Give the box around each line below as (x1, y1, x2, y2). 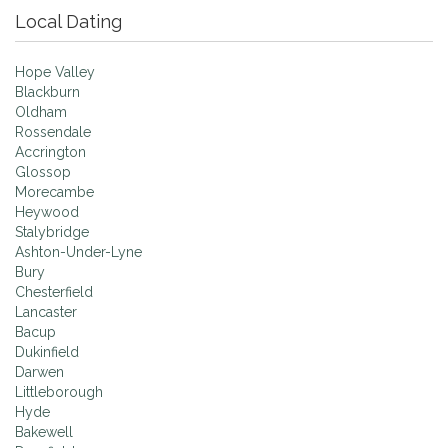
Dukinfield (15, 344, 79, 360)
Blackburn (15, 84, 80, 100)
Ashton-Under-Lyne (15, 244, 142, 260)
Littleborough (15, 384, 103, 400)
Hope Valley (15, 64, 95, 80)
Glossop (15, 164, 71, 180)
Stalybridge (15, 224, 89, 240)
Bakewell (15, 424, 73, 440)
